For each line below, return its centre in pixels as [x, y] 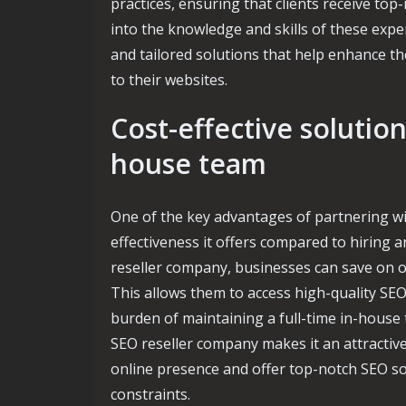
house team [188, 164]
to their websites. [169, 80]
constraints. [150, 394]
